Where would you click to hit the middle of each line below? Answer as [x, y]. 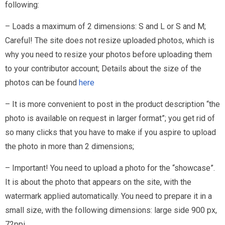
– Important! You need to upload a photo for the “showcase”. [110, 168]
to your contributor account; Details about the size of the [103, 69]
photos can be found [42, 83]
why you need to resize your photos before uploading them [108, 54]
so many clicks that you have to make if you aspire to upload [110, 132]
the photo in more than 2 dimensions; [70, 146]
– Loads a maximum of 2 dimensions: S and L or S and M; [105, 26]
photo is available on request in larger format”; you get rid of [110, 118]
